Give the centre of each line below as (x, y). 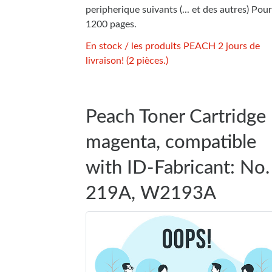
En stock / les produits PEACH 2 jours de (173, 46)
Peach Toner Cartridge (176, 117)
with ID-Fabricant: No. (178, 168)
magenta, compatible (171, 142)
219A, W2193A (151, 193)
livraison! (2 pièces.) (127, 60)
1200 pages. (111, 24)
